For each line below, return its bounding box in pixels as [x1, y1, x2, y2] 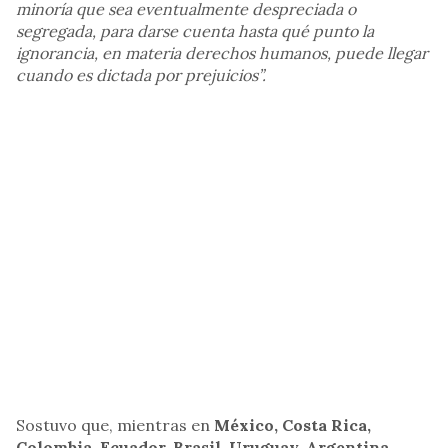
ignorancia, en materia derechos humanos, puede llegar [16, 43, 428, 64]
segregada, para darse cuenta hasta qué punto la [16, 21, 374, 42]
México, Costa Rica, [214, 415, 371, 436]
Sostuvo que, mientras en [16, 415, 214, 436]
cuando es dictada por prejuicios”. [16, 65, 266, 86]
